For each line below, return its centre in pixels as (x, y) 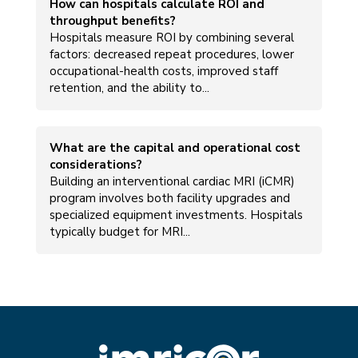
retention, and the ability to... (129, 88)
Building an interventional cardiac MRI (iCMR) (172, 181)
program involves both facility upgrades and (169, 198)
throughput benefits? (112, 20)
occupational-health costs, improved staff (163, 71)
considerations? (95, 164)
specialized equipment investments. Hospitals (176, 215)
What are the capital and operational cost (175, 147)
